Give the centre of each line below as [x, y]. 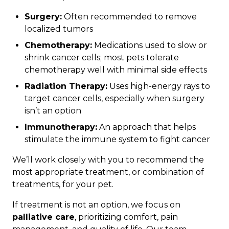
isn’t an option [53, 111]
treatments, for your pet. [63, 185]
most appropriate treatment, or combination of [108, 172]
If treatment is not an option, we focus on [96, 205]
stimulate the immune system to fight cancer [117, 140]
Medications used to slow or [150, 45]
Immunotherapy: [61, 127]
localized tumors [59, 29]
